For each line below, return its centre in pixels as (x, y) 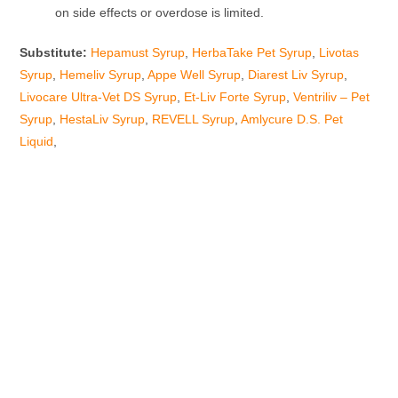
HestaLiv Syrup (103, 119)
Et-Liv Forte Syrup (235, 97)
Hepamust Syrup (138, 53)
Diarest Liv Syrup (296, 75)
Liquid (37, 142)
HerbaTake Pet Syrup (252, 53)
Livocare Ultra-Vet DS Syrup (99, 97)
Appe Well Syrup (195, 75)
